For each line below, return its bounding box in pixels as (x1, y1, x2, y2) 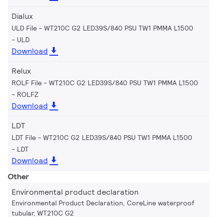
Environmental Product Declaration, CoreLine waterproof (12, 198, 194, 207)
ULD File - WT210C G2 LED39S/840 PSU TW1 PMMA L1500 (12, 23, 193, 32)
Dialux (12, 11, 33, 21)
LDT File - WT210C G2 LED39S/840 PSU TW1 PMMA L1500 (12, 133, 192, 142)
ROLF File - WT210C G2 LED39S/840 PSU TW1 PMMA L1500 (12, 78, 198, 87)
